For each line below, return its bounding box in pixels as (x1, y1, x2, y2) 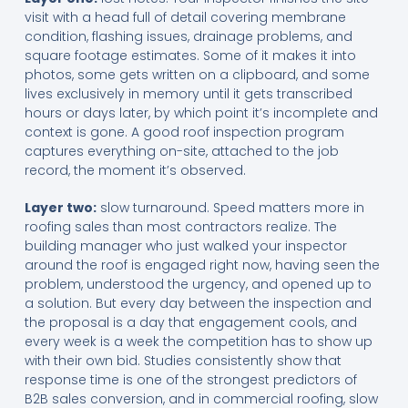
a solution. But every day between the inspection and (24, 294, 372, 313)
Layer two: (24, 199, 97, 218)
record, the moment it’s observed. (24, 161, 246, 180)
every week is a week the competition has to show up (24, 332, 372, 352)
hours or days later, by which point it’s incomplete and (24, 104, 378, 123)
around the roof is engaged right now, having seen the (24, 256, 380, 275)
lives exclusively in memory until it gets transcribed (24, 85, 352, 104)
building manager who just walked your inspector (24, 237, 347, 256)
